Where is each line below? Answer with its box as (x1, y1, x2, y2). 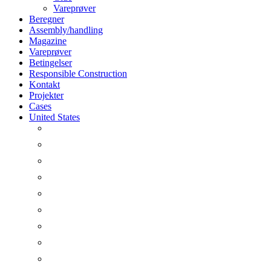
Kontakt (29, 79, 60, 90)
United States (29, 112, 80, 123)
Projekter (29, 90, 64, 101)
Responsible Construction (29, 68, 127, 79)
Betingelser (29, 57, 72, 68)
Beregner (29, 14, 64, 25)
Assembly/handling (29, 25, 103, 36)
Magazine (29, 36, 67, 47)
